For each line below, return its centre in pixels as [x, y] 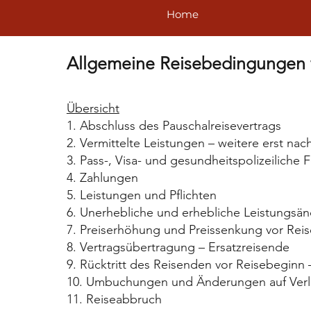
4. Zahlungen [102, 177]
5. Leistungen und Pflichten [141, 195]
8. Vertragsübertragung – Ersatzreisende [178, 247]
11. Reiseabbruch [114, 299]
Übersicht [93, 108]
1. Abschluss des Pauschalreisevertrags [174, 125]
